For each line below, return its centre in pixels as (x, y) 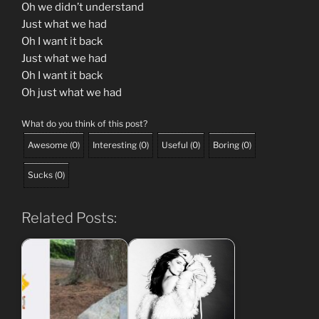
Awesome (48, 145)
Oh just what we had (72, 92)
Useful (175, 145)
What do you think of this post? (84, 124)
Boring (226, 145)
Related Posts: (69, 218)
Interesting (115, 145)
